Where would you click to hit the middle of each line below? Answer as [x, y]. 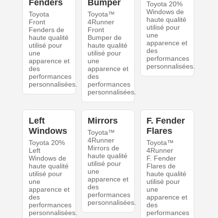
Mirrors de [103, 148]
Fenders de [46, 30]
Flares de [161, 166]
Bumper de [104, 38]
